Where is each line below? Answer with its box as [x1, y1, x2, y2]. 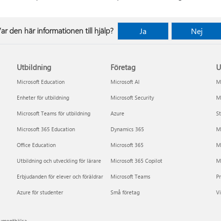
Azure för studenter [17, 188, 64, 196]
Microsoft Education [17, 78, 65, 85]
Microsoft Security [110, 94, 154, 101]
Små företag [110, 188, 140, 196]
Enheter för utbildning [17, 94, 70, 101]
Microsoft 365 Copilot [110, 157, 162, 164]
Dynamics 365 [110, 125, 144, 133]
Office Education [17, 141, 56, 148]
